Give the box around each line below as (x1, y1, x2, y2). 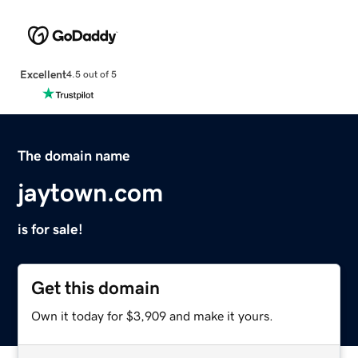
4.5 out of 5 (66, 70, 117, 80)
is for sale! (18, 221, 84, 237)
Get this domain (31, 278, 161, 297)
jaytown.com (18, 179, 164, 205)
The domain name (18, 148, 131, 163)
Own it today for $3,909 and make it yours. (31, 308, 274, 322)
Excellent (19, 68, 66, 80)
